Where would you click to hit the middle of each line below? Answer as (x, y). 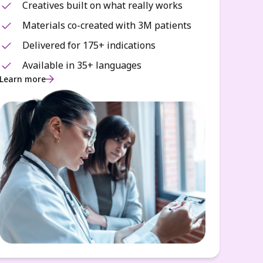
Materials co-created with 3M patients (107, 25)
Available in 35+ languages (82, 65)
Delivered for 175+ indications (89, 45)
